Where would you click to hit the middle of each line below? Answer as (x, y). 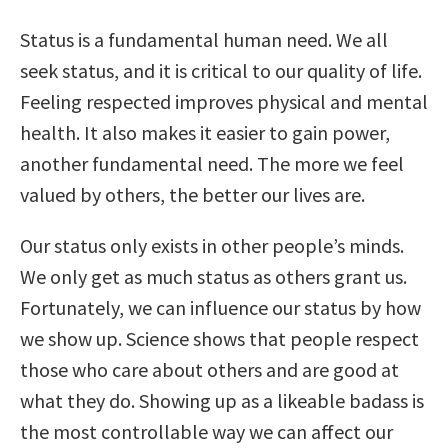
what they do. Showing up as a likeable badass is (222, 400)
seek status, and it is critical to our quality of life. (221, 70)
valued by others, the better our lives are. (192, 194)
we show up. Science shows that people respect (219, 338)
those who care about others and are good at (209, 369)
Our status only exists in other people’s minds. (212, 245)
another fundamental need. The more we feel (212, 163)
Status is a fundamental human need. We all (204, 39)
